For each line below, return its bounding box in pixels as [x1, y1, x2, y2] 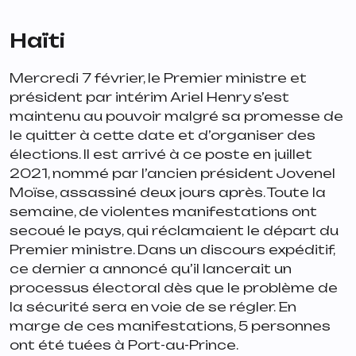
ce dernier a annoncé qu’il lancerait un [10, 261, 292, 277]
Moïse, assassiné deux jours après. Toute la [10, 184, 326, 201]
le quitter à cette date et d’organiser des [10, 127, 315, 144]
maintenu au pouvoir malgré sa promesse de [10, 108, 343, 125]
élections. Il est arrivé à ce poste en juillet [10, 146, 312, 163]
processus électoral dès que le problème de [10, 280, 338, 296]
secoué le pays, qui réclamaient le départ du [10, 222, 339, 239]
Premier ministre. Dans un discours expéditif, [10, 242, 335, 258]
